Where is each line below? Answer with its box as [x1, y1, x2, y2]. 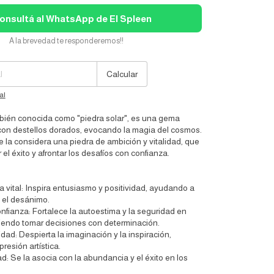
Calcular [106, 69, 138, 80]
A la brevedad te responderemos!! [9, 37, 124, 46]
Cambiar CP [106, 48, 148, 57]
